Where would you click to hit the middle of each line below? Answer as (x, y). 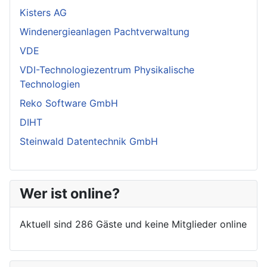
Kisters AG (43, 13)
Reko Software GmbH (69, 103)
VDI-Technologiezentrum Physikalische (107, 70)
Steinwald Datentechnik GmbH (89, 142)
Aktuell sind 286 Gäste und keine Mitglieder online (133, 224)
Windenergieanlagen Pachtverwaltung (105, 32)
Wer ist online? (70, 194)
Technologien (50, 84)
